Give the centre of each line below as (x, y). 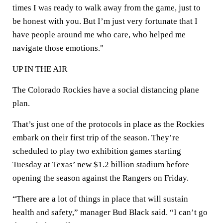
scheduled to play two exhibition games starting (97, 151)
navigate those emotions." (58, 48)
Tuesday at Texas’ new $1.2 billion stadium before (101, 165)
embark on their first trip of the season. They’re (96, 138)
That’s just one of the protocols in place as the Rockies (109, 124)
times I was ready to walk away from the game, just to (107, 8)
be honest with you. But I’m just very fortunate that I (105, 21)
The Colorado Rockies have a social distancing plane (106, 90)
